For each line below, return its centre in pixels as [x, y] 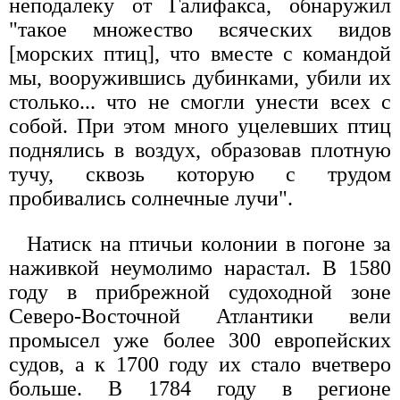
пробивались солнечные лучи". [151, 198]
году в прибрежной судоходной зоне [200, 292]
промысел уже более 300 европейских [200, 340]
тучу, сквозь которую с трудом [200, 174]
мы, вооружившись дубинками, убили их [200, 77]
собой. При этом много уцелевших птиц [200, 125]
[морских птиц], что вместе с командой [200, 53]
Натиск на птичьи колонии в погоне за [209, 243]
